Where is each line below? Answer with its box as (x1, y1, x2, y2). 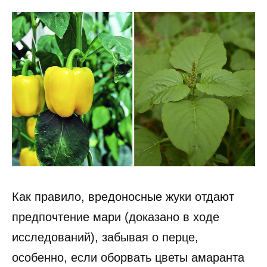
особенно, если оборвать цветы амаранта (12, 251, 244, 265)
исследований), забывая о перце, (12, 231, 198, 244)
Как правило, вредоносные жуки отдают (12, 190, 234, 204)
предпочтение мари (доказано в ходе (12, 210, 219, 224)
